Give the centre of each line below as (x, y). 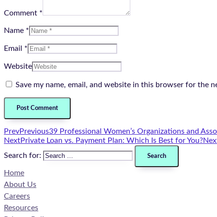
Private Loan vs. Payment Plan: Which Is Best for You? (112, 141)
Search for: (23, 156)
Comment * (23, 13)
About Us (20, 185)
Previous (34, 132)
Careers (17, 196)
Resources (21, 208)
